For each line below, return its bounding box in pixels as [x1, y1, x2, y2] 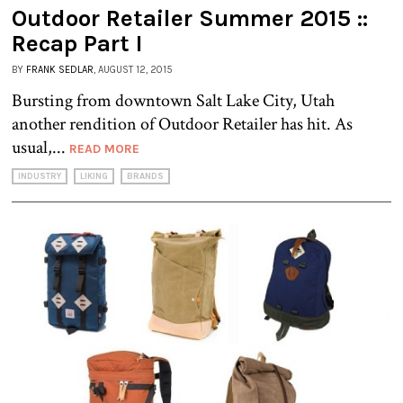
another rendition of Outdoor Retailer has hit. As [12, 112, 353, 136]
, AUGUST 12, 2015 [94, 63, 173, 76]
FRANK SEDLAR [26, 63, 94, 76]
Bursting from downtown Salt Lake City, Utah [12, 88, 335, 112]
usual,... [12, 135, 69, 159]
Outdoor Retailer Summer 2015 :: [12, 4, 368, 32]
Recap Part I [12, 29, 143, 58]
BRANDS [127, 170, 164, 182]
